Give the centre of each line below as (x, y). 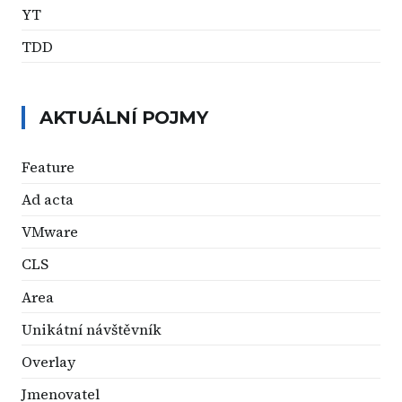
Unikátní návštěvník (92, 329)
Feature (48, 166)
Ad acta (48, 200)
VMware (50, 232)
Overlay (48, 362)
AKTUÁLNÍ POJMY (123, 118)
